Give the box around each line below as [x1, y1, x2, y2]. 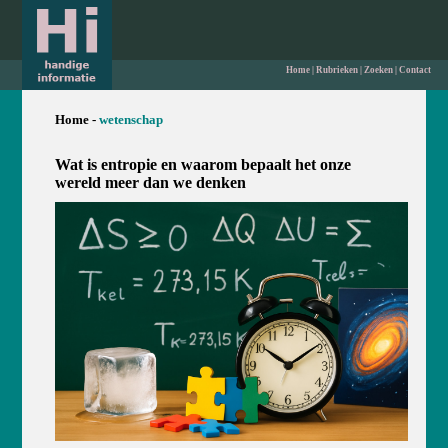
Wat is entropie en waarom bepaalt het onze [54, 156, 351, 173]
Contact [398, 65, 431, 75]
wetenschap [98, 113, 163, 127]
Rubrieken [315, 65, 358, 75]
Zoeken [363, 65, 393, 75]
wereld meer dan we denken [54, 174, 246, 191]
